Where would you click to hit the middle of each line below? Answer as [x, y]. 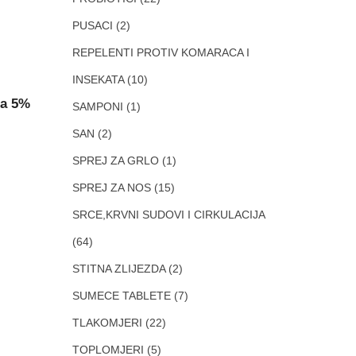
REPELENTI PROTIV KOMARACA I [161, 52]
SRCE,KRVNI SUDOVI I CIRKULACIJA [168, 215]
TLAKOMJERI [107, 323]
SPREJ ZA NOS [112, 188]
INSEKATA [98, 79]
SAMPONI [98, 106]
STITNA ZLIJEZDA [119, 269]
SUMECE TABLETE [122, 296]
